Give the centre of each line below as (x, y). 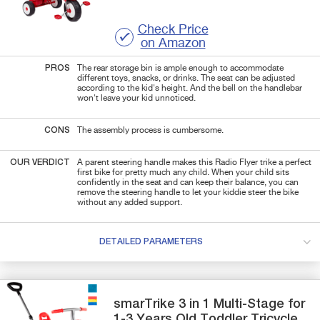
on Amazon (173, 43)
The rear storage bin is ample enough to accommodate (180, 68)
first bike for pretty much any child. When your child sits (183, 172)
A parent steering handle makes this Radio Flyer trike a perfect (194, 162)
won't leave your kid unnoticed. (137, 98)
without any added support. (130, 202)
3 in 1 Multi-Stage (232, 304)
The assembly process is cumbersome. (151, 130)
